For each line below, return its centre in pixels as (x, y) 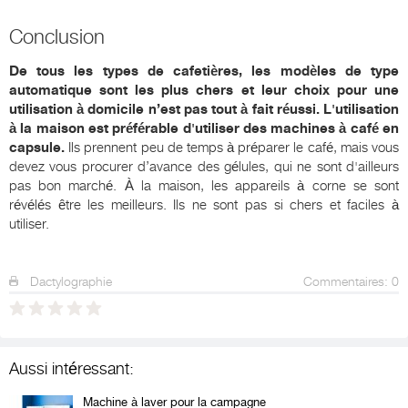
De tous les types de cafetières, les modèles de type (204, 71)
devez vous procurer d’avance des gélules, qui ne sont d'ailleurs (204, 166)
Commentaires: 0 (351, 281)
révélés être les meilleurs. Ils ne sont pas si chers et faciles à (204, 204)
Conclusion (57, 36)
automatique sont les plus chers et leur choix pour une (204, 90)
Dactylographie (69, 281)
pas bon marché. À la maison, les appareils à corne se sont (204, 185)
